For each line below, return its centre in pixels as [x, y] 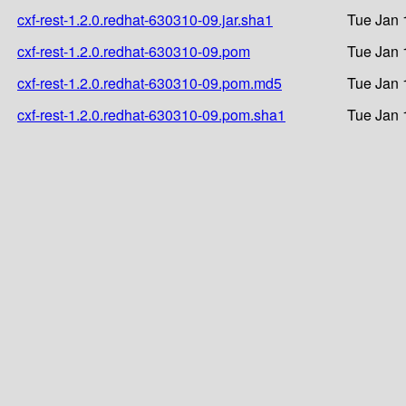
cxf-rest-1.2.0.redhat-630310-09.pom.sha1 [151, 114]
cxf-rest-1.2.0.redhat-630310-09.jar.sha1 [145, 19]
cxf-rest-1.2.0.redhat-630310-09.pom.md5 [150, 82]
